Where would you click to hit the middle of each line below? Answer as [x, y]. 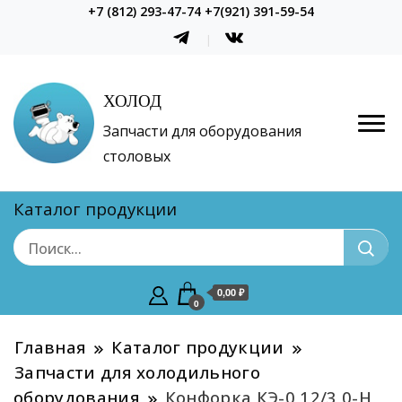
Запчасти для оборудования [202, 131]
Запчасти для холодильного [137, 372]
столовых [137, 157]
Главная [51, 347]
